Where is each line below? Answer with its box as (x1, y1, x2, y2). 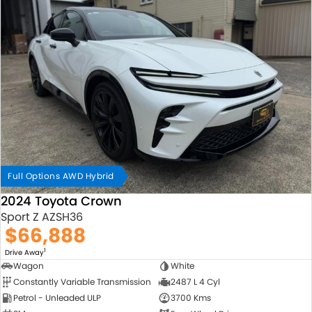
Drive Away (5, 247, 44, 258)
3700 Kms (170, 292, 211, 304)
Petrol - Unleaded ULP (13, 292, 101, 304)
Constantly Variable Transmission (13, 276, 151, 288)
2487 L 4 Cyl (170, 276, 220, 288)
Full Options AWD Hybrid (8, 170, 114, 182)
